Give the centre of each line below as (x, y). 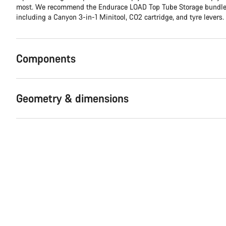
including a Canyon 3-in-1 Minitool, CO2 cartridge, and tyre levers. (120, 17)
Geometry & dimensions (72, 98)
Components (46, 58)
